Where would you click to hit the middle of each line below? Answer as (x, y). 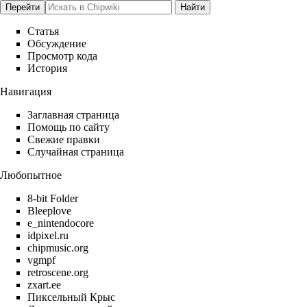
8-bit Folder (53, 198)
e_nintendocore (61, 223)
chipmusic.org (58, 248)
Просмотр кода (62, 56)
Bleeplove (49, 211)
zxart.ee (44, 285)
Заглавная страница (73, 115)
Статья (43, 31)
